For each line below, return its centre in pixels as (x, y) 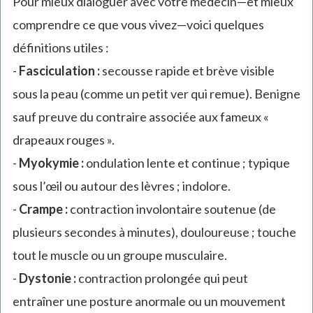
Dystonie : (47, 278)
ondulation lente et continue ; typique (187, 163)
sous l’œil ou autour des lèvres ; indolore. (121, 186)
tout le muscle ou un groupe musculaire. (119, 255)
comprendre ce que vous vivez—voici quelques (138, 25)
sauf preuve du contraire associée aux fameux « (140, 117)
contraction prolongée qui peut (162, 278)
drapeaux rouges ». (63, 140)
